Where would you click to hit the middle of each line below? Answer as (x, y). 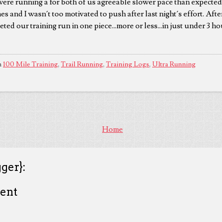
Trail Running (82, 64)
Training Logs (128, 64)
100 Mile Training (30, 64)
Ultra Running (174, 64)
